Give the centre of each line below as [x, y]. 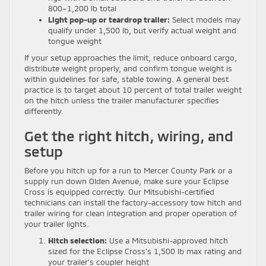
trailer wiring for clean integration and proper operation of [131, 213]
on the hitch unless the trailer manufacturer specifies [122, 100]
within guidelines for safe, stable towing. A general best [126, 79]
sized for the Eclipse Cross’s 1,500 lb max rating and [145, 251]
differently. [44, 111]
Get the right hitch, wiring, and [129, 135]
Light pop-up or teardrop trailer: [109, 19]
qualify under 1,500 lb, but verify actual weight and [142, 30]
